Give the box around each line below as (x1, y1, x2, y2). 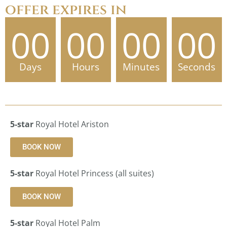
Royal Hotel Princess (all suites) (33, 168, 154, 179)
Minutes (123, 60, 160, 73)
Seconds (178, 60, 216, 73)
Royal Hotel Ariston (33, 118, 109, 130)
